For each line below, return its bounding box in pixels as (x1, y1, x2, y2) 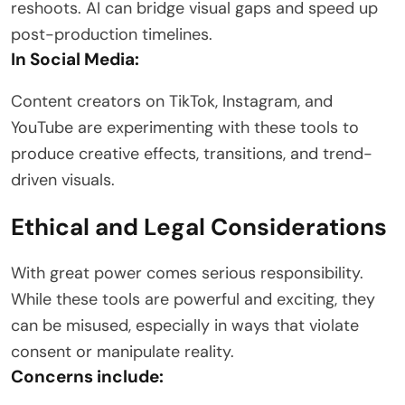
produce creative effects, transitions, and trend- (11, 143, 372, 165)
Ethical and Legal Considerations (11, 212, 387, 243)
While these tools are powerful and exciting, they (11, 288, 375, 311)
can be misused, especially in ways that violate (11, 315, 359, 337)
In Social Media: (11, 48, 139, 71)
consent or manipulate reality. (11, 341, 234, 363)
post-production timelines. (11, 24, 212, 46)
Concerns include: (11, 365, 164, 389)
